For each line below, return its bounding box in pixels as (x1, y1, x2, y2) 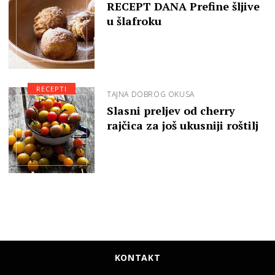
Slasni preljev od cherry (107, 103, 235, 118)
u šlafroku (107, 14, 161, 29)
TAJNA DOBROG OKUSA (107, 89, 195, 100)
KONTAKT (114, 252, 161, 264)
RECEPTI (36, 84, 68, 94)
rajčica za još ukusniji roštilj (107, 118, 258, 133)
